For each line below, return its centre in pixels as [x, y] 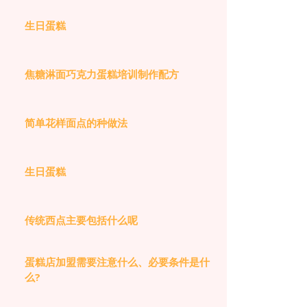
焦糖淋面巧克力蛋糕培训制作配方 [102, 74]
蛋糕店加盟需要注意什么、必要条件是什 [117, 262]
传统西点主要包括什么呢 [81, 220]
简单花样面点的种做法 [76, 123]
